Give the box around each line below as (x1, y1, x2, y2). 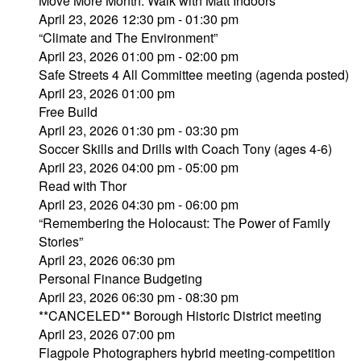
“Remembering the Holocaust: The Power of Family (39, 214, 330, 232)
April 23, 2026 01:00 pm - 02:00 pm (39, 47, 239, 65)
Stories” (39, 232, 83, 251)
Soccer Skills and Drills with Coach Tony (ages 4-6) (39, 139, 332, 158)
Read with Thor (39, 176, 127, 195)
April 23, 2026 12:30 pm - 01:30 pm (39, 10, 239, 28)
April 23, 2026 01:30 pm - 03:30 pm (39, 121, 239, 139)
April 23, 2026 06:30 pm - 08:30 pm (39, 288, 239, 306)
